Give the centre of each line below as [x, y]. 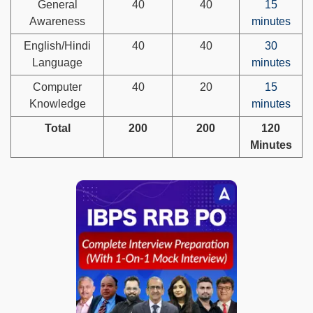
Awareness [57, 22]
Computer [57, 87]
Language [57, 63]
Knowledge [57, 104]
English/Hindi [57, 46]
